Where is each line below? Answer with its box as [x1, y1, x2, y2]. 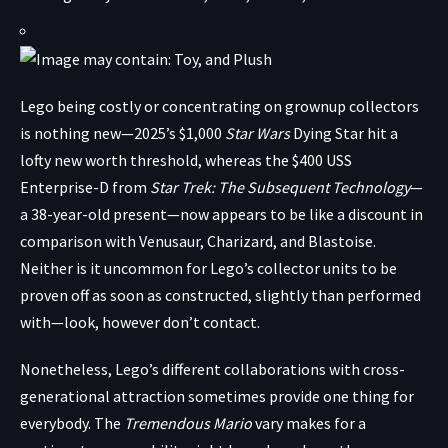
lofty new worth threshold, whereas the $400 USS [20, 149, 352, 170]
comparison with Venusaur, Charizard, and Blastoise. [20, 230, 376, 251]
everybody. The [20, 412, 124, 433]
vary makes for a [252, 412, 366, 433]
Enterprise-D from [20, 176, 150, 197]
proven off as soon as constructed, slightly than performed [20, 284, 421, 305]
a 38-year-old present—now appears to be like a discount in [20, 203, 423, 224]
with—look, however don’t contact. [20, 311, 260, 332]
